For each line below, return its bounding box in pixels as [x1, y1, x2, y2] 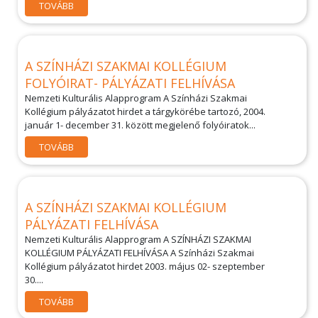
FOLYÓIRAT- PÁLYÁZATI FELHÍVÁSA [25, 75, 235, 92]
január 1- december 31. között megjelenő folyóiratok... [25, 119, 256, 131]
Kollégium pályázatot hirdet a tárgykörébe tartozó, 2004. [25, 105, 265, 118]
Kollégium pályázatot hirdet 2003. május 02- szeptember [25, 260, 265, 273]
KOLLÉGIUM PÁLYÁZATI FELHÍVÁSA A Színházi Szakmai [25, 246, 254, 259]
